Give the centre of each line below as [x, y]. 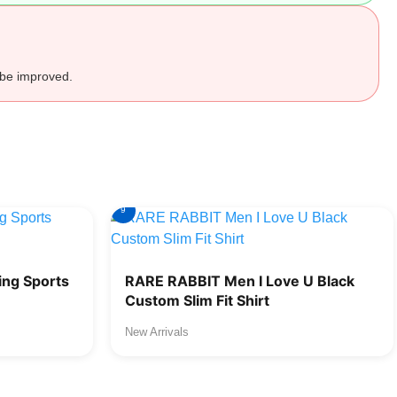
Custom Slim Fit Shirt [197, 300]
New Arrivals [157, 332]
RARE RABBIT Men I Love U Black [240, 281]
